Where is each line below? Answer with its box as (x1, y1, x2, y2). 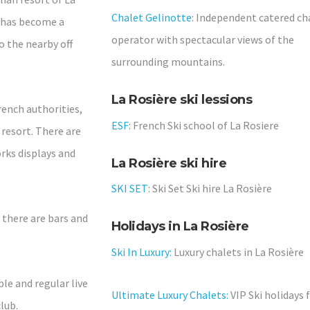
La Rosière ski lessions (111, 92, 253, 108)
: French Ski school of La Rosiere (128, 118, 279, 132)
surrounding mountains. (111, 55, 225, 69)
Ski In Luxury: (111, 244, 172, 259)
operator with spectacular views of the (111, 33, 294, 47)
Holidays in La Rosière (111, 219, 249, 235)
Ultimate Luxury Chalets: (111, 287, 228, 302)
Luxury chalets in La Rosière (171, 244, 304, 259)
